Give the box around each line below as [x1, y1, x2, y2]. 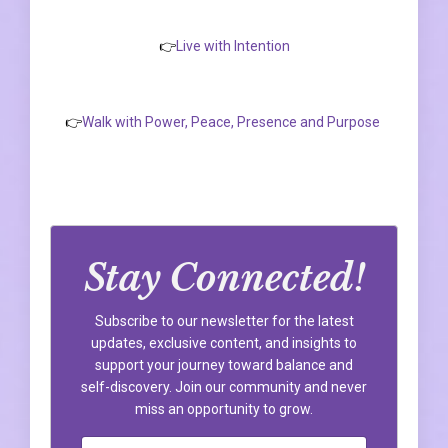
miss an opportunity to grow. [135, 400, 313, 417]
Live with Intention [175, 37, 290, 54]
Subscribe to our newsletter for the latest [94, 312, 354, 329]
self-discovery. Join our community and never [81, 378, 367, 395]
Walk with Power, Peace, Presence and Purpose [82, 113, 380, 130]
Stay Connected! [83, 255, 365, 301]
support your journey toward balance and [95, 356, 353, 373]
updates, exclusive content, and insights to [91, 334, 357, 351]
